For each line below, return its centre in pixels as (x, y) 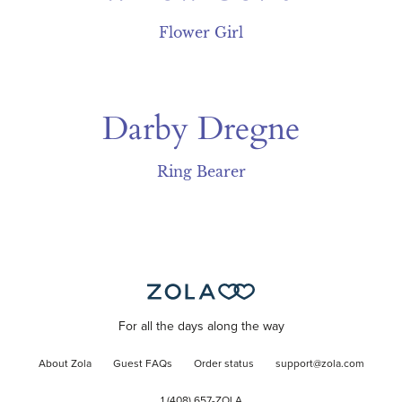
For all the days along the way (201, 327)
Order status (223, 365)
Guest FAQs (142, 365)
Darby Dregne (201, 129)
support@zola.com (319, 365)
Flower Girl (201, 32)
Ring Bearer (201, 171)
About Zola (65, 365)
